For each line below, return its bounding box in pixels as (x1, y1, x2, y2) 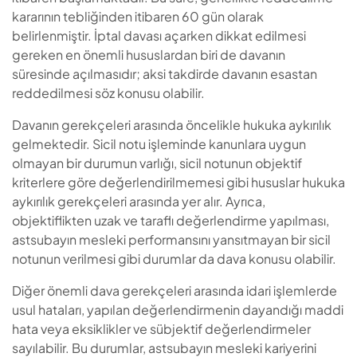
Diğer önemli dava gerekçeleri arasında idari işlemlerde (12, 282, 337, 300)
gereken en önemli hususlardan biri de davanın (12, 46, 285, 64)
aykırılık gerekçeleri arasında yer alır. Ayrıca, (12, 193, 265, 210)
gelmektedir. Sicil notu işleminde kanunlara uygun (12, 135, 306, 153)
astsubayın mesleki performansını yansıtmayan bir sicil (12, 231, 331, 249)
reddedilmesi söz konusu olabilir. (12, 84, 205, 102)
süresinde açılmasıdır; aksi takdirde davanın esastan (12, 65, 317, 83)
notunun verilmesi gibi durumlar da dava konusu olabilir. (12, 250, 336, 268)
